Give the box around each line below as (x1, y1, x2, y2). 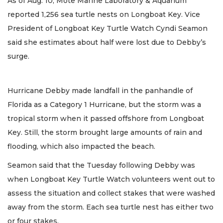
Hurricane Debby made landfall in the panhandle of (7, 86, 193, 95)
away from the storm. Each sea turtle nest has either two (7, 203, 214, 212)
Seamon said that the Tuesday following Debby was (7, 161, 195, 170)
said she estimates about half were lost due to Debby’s (7, 38, 206, 47)
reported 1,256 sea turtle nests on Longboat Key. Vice (7, 10, 200, 19)
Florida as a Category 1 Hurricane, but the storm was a (7, 100, 201, 109)
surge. (7, 52, 31, 61)
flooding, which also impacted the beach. (7, 141, 155, 151)
